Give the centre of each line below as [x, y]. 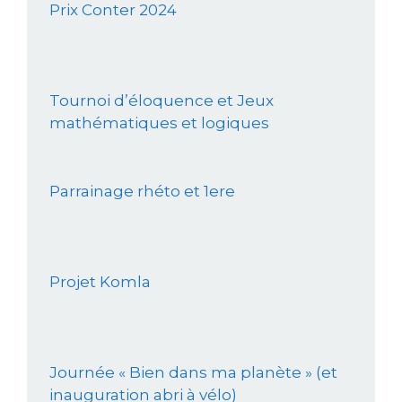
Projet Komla [100, 282]
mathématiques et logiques [159, 123]
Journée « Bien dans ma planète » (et [193, 373]
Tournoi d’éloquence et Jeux [162, 101]
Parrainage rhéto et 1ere [142, 192]
